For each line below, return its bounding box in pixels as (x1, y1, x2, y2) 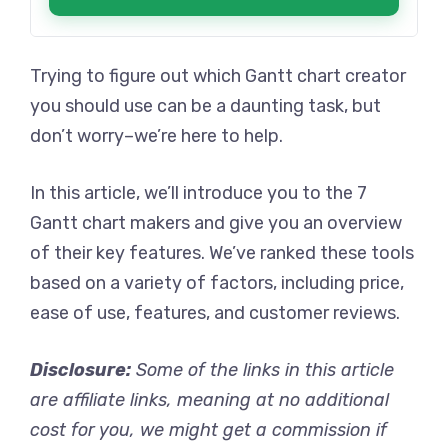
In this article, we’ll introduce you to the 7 (30, 182, 367, 204)
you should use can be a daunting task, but (30, 95, 381, 117)
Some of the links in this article (131, 359, 394, 381)
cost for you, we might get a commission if (30, 419, 387, 441)
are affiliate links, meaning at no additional (30, 389, 389, 411)
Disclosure (30, 359, 126, 381)
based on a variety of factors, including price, (30, 272, 404, 294)
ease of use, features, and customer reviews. (30, 302, 400, 324)
